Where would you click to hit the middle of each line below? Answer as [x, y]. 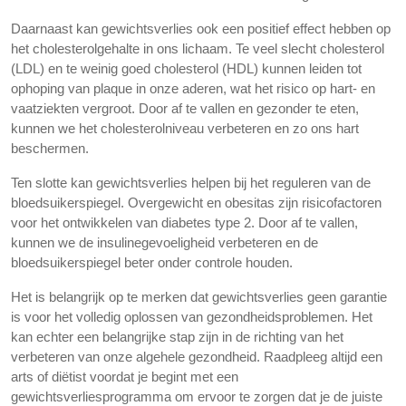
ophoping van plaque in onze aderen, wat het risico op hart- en [193, 88]
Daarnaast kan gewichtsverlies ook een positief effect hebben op [201, 29]
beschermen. [50, 148]
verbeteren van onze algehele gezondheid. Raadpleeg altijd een [197, 357]
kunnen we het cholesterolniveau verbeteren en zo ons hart [185, 128]
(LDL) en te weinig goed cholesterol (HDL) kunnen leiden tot [186, 68]
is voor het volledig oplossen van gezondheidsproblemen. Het [192, 317]
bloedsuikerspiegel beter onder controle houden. [152, 262]
